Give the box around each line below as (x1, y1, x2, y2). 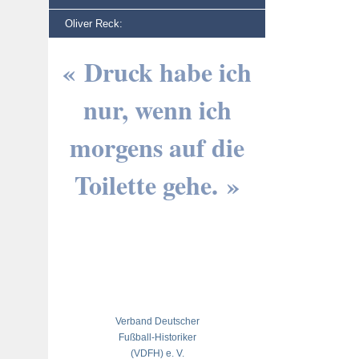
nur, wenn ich (83, 91, 232, 128)
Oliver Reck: (65, 18, 123, 30)
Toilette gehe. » (75, 166, 240, 204)
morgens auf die (70, 128, 244, 166)
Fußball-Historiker (118, 332, 196, 343)
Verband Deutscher (115, 316, 200, 327)
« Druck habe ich (63, 53, 252, 91)
